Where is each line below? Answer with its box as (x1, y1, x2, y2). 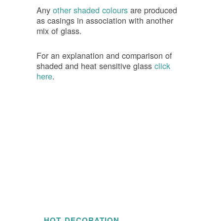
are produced (130, 4, 177, 16)
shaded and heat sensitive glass (37, 59, 154, 72)
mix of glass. (37, 25, 82, 37)
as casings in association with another (37, 14, 173, 27)
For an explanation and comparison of (37, 49, 172, 61)
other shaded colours (53, 4, 130, 16)
